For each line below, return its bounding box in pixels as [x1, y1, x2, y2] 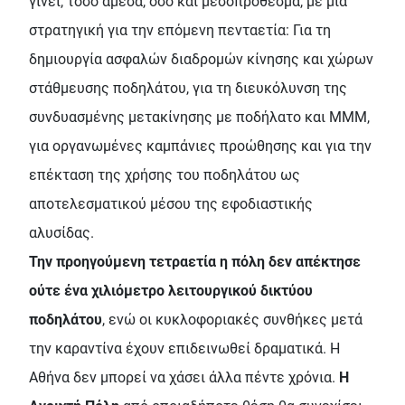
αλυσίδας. [29, 224, 94, 242]
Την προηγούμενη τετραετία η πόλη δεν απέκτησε [29, 253, 361, 271]
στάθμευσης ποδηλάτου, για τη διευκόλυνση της [29, 80, 347, 98]
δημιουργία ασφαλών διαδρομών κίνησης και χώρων [29, 51, 373, 69]
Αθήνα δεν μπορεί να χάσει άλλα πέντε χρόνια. [29, 369, 339, 387]
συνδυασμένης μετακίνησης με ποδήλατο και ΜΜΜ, [29, 108, 370, 127]
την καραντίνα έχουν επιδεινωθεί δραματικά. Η [29, 340, 340, 358]
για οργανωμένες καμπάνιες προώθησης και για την [29, 137, 372, 155]
